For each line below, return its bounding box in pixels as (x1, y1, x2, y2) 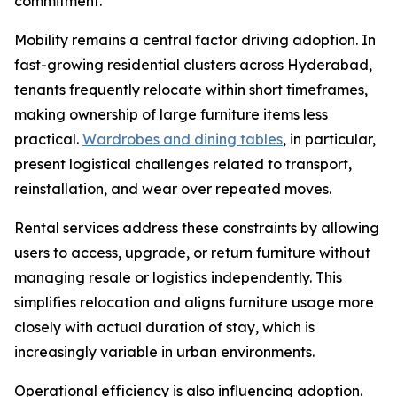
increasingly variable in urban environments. (14, 343, 315, 361)
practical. (14, 130, 82, 148)
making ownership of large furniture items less (14, 105, 328, 123)
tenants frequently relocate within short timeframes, (14, 81, 368, 98)
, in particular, (283, 130, 376, 148)
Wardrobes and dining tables (82, 130, 283, 148)
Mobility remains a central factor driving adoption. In (14, 31, 376, 49)
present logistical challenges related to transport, (14, 155, 352, 173)
